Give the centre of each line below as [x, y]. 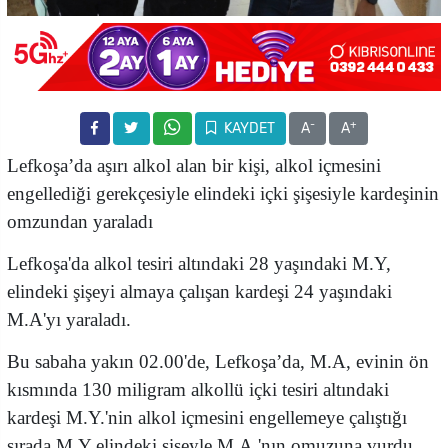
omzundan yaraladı [80, 222]
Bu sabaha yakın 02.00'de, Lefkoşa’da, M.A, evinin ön [218, 362]
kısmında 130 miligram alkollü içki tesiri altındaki [198, 390]
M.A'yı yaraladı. [69, 320]
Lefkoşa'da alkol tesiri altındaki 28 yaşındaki [179, 264]
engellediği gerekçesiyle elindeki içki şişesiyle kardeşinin [223, 194]
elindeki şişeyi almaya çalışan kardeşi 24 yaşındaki [199, 292]
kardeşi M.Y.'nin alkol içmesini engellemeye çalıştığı [207, 418]
